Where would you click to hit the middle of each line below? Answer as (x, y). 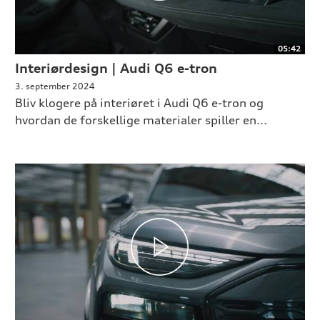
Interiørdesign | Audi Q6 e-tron (116, 68)
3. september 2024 (55, 86)
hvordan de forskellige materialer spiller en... (141, 120)
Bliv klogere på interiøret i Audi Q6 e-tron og (139, 103)
